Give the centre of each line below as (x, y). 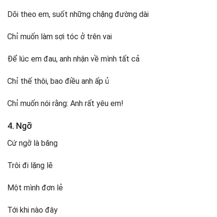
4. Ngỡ (20, 126)
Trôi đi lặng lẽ (30, 166)
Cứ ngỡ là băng (32, 143)
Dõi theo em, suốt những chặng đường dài (78, 15)
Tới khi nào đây (32, 210)
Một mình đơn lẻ (35, 188)
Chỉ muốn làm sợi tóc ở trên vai (60, 37)
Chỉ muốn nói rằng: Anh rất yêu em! (65, 103)
